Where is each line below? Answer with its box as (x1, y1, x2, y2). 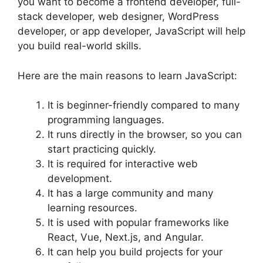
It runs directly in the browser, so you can (48, 129, 242, 141)
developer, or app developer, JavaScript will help (18, 25, 245, 38)
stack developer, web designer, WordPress (18, 11, 219, 23)
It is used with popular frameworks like (48, 217, 229, 229)
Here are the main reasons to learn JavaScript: (18, 69, 237, 82)
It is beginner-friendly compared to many (48, 99, 240, 112)
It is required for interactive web (48, 158, 198, 170)
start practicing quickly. (48, 143, 156, 156)
